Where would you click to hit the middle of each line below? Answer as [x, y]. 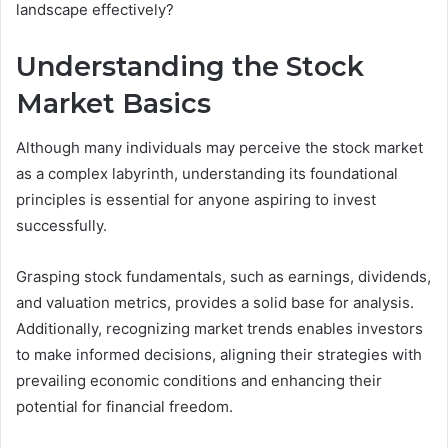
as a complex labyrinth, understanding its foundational [207, 174]
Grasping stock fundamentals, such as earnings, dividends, [223, 277]
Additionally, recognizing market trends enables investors [219, 329]
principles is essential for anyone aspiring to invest [196, 200]
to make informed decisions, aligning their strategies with [219, 355]
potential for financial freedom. [124, 407]
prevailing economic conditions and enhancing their [199, 381]
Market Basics [113, 103]
